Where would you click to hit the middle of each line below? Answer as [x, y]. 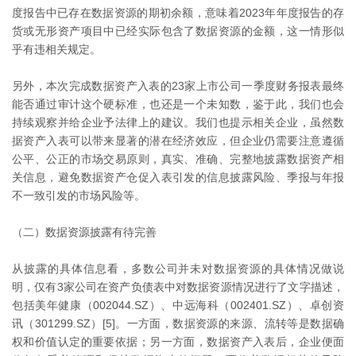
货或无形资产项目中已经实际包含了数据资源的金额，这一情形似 [178, 31]
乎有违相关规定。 [56, 50]
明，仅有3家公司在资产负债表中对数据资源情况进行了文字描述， [178, 287]
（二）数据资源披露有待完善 [84, 232]
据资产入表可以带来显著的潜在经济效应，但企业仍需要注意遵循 [178, 141]
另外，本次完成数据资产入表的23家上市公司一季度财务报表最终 [178, 86]
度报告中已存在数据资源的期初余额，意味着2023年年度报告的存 [178, 13]
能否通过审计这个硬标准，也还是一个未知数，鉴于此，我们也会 [178, 104]
